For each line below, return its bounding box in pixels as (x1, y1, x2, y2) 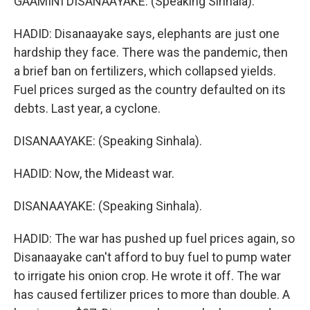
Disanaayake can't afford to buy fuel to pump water (14, 250, 291, 264)
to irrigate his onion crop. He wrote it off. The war (14, 268, 281, 283)
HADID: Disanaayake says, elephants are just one (14, 26, 280, 41)
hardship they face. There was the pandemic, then (14, 45, 288, 60)
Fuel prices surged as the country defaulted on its (14, 82, 286, 97)
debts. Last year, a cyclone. (14, 101, 161, 116)
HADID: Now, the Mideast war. (14, 166, 174, 181)
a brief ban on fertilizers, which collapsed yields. (14, 64, 276, 78)
